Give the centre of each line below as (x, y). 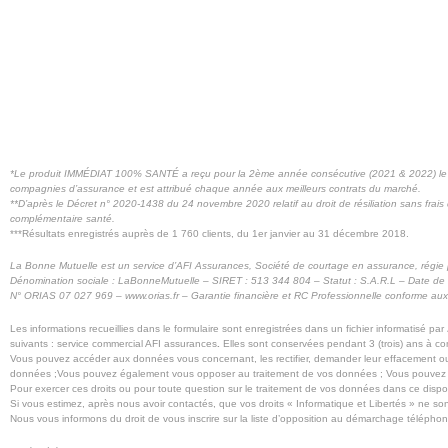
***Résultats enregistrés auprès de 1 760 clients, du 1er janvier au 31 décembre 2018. (209, 233)
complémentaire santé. (64, 218)
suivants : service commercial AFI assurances (113, 343)
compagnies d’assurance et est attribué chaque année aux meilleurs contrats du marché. (215, 188)
